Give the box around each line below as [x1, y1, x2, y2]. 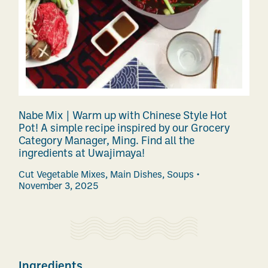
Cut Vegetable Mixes [19, 170, 105, 180]
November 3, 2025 [19, 182, 99, 191]
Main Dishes [110, 170, 162, 180]
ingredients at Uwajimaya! [19, 148, 145, 160]
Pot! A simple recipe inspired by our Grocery [19, 123, 230, 135]
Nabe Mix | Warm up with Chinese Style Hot [19, 111, 227, 122]
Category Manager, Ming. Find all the [19, 136, 194, 147]
